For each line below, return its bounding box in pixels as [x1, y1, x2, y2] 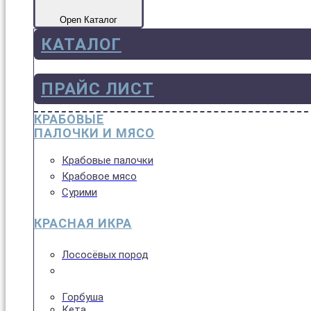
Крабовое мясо [62, 169, 137, 183]
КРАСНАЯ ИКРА [34, 215, 132, 230]
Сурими [62, 185, 97, 199]
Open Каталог [60, 14, 118, 25]
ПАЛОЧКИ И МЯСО [34, 125, 155, 140]
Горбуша [62, 290, 103, 303]
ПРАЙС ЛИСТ [41, 78, 154, 99]
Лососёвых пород [62, 248, 149, 261]
